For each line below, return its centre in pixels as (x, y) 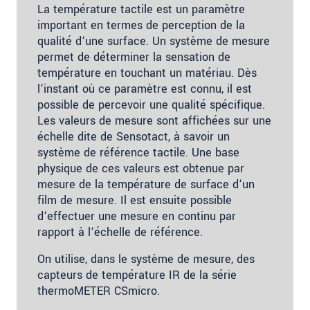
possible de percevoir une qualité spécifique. (151, 104)
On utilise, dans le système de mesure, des (146, 259)
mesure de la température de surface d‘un (146, 184)
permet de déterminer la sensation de (134, 57)
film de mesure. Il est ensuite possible (135, 200)
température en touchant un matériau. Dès (147, 73)
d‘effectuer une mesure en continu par (137, 216)
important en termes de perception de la (141, 25)
